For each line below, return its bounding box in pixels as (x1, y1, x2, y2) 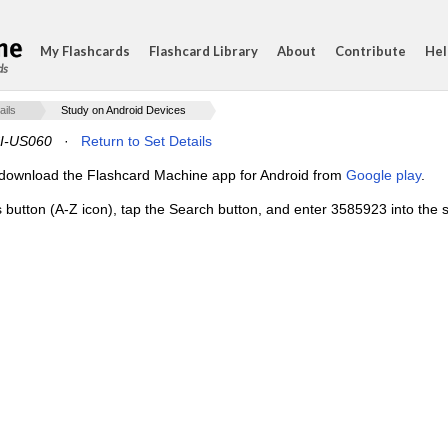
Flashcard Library (149, 43, 258, 59)
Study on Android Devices (61, 104, 186, 116)
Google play (346, 167, 421, 183)
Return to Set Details (81, 133, 212, 149)
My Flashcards (40, 43, 130, 59)
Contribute (335, 43, 406, 59)
